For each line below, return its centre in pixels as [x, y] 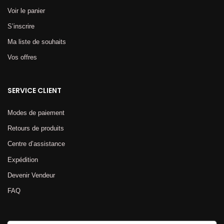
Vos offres [22, 57]
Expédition [23, 159]
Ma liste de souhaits [37, 41]
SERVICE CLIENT [34, 91]
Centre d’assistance [36, 144]
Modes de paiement [36, 113]
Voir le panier [26, 10]
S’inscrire [21, 26]
